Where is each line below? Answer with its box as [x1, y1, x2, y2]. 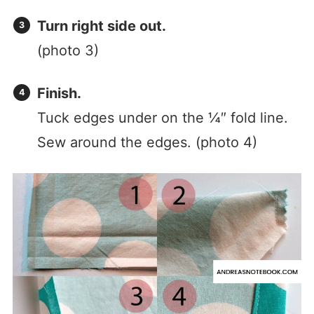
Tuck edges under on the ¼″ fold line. [36, 109, 288, 127]
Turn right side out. [36, 18, 166, 35]
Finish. [36, 85, 81, 102]
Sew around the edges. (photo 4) [36, 134, 257, 151]
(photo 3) [36, 42, 99, 60]
